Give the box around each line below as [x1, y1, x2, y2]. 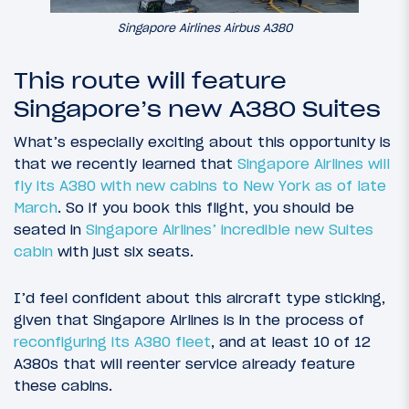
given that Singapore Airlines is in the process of [14, 309, 364, 329]
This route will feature [14, 67, 287, 94]
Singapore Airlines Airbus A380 [117, 19, 292, 36]
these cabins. [14, 375, 112, 394]
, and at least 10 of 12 [211, 331, 371, 351]
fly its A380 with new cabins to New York [14, 175, 310, 194]
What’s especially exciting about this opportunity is [14, 131, 391, 151]
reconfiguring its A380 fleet [14, 331, 211, 351]
